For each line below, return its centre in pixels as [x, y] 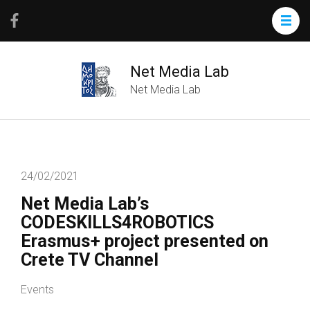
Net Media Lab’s [85, 204]
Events [37, 289]
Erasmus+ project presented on [145, 241]
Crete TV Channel [90, 260]
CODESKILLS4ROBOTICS [117, 222]
